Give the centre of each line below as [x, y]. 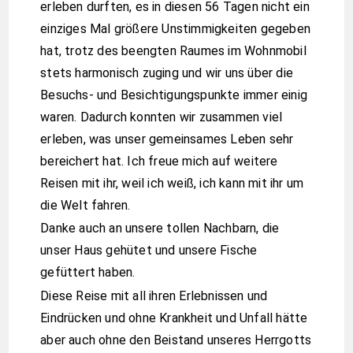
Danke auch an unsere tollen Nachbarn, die [160, 229]
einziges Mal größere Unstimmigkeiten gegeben [176, 28]
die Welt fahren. [85, 205]
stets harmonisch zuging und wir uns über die [167, 72]
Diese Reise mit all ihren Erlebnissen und [154, 295]
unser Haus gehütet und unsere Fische [149, 251]
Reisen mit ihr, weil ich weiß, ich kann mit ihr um [172, 183]
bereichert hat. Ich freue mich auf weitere [159, 161]
